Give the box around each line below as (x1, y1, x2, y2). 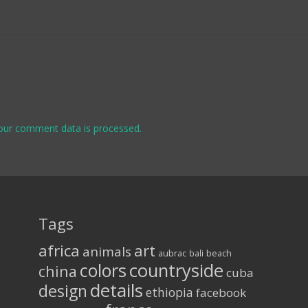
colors (80, 258, 127, 282)
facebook (196, 284, 247, 300)
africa (38, 239, 80, 261)
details (90, 277, 144, 302)
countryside (129, 258, 224, 283)
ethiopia (146, 283, 194, 300)
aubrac (158, 247, 187, 259)
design (38, 279, 88, 302)
